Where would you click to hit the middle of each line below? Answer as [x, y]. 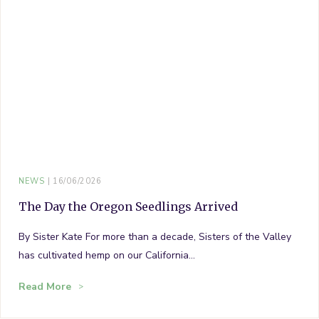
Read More [45, 286]
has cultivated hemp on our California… [107, 255]
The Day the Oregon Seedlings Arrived [128, 206]
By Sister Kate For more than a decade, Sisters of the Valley [155, 236]
